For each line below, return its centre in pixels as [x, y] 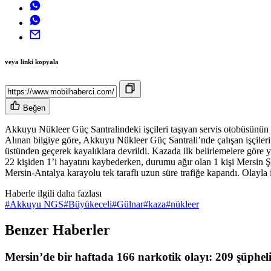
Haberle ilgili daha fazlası [53, 194]
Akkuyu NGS [37, 204]
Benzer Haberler [57, 230]
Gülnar [130, 204]
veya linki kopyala [32, 62]
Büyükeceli [90, 204]
